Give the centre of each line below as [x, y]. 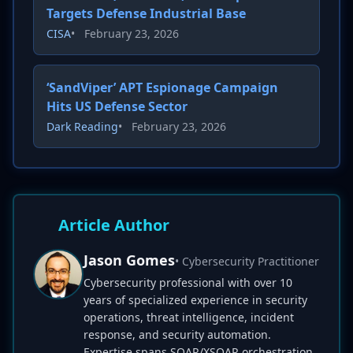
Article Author [114, 225]
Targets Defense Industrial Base [146, 13]
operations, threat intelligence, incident [189, 317]
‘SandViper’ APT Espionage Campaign [162, 87]
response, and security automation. [177, 334]
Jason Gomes [129, 260]
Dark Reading [82, 126]
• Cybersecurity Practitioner [247, 261]
